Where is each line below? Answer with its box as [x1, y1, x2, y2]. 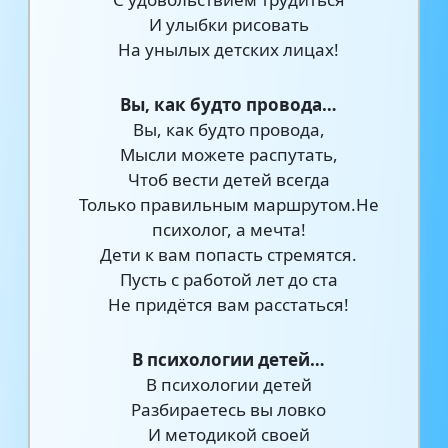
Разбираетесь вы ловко [131, 398, 327, 421]
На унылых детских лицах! [118, 38, 340, 61]
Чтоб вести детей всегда [127, 168, 330, 191]
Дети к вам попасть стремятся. [100, 243, 358, 266]
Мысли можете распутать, [119, 143, 338, 166]
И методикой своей [147, 423, 310, 446]
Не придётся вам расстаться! [108, 293, 350, 316]
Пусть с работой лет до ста [119, 268, 338, 291]
